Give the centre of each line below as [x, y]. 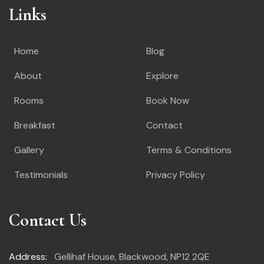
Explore [162, 75]
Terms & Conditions [189, 150]
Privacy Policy [176, 174]
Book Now [168, 100]
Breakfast [35, 125]
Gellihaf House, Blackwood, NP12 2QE [131, 256]
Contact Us [48, 220]
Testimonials [41, 174]
